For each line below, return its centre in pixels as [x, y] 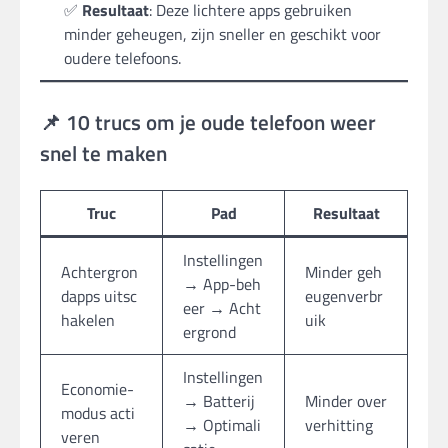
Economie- [97, 388]
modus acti [98, 412]
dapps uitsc [99, 295]
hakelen [88, 319]
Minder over [346, 400]
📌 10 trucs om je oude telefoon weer [208, 122]
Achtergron [99, 271]
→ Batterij [219, 400]
